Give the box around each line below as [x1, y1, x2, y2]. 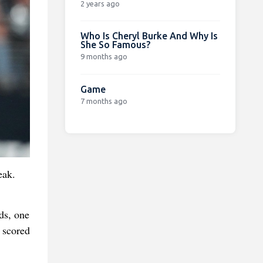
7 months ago [80, 96, 127, 105]
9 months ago [80, 52, 127, 60]
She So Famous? [80, 39, 150, 50]
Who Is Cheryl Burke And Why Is [80, 30, 218, 41]
